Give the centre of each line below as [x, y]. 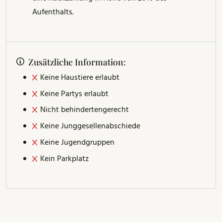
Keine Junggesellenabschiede [90, 127]
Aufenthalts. [53, 13]
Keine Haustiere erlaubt [80, 78]
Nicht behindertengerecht [84, 110]
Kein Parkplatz [64, 159]
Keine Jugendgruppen [77, 142]
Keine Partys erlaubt [74, 94]
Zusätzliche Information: [77, 61]
